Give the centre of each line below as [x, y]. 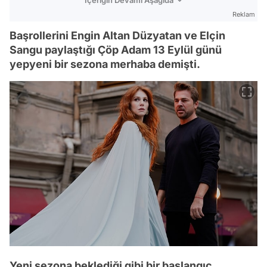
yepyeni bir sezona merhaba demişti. [105, 64]
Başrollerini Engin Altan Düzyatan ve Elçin [117, 35]
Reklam [244, 14]
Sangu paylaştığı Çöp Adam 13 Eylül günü [116, 49]
